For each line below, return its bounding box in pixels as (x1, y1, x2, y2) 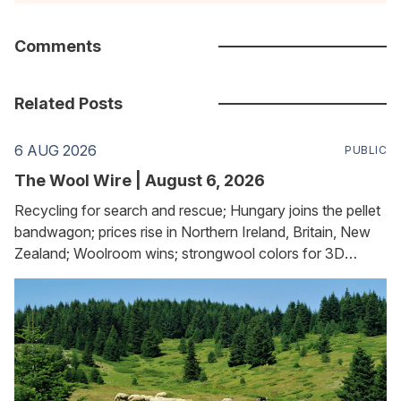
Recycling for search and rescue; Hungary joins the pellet (14, 201, 380, 220)
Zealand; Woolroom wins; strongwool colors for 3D (14, 244, 345, 263)
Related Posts (14, 94, 123, 114)
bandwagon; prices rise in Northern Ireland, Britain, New (14, 223, 371, 242)
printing (14, 266, 61, 285)
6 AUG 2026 (14, 141, 97, 160)
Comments (14, 37, 101, 56)
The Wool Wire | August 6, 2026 (14, 171, 265, 191)
